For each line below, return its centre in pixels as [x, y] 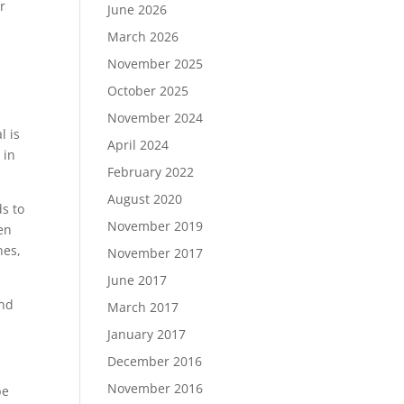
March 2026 [143, 37]
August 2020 [145, 199]
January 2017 [147, 334]
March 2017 [143, 307]
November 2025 [156, 64]
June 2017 [138, 280]
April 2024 [138, 145]
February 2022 [151, 172]
